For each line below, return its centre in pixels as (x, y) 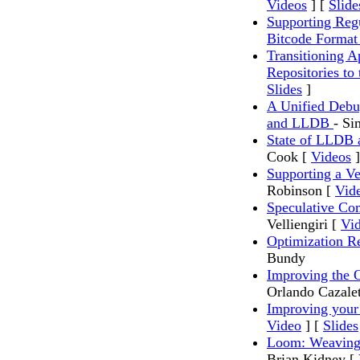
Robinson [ (301, 191)
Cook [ (289, 157)
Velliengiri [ (304, 225)
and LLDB (300, 123)
